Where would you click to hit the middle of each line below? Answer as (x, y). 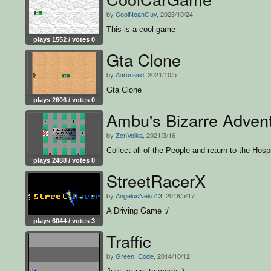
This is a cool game (141, 29)
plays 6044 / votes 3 (64, 220)
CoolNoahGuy (136, 14)
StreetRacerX (156, 180)
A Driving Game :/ (138, 211)
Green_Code (135, 256)
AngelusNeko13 (139, 195)
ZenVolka (129, 135)
